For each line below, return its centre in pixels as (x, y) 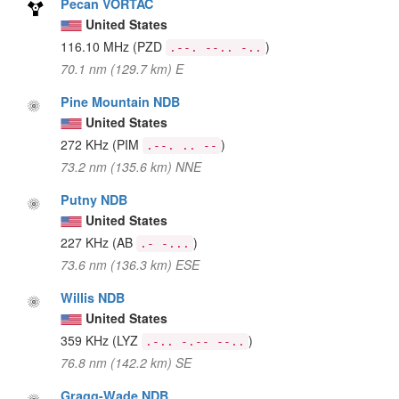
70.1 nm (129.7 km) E (122, 68)
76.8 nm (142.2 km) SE (126, 362)
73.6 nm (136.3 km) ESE (130, 264)
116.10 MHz (97, 46)
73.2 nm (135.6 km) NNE (131, 166)
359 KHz (87, 340)
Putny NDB (94, 199)
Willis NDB (93, 297)
